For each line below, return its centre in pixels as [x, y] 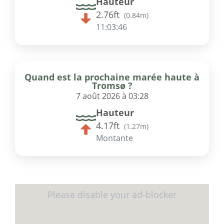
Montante [114, 138]
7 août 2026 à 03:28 [112, 96]
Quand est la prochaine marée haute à [112, 77]
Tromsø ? [112, 86]
